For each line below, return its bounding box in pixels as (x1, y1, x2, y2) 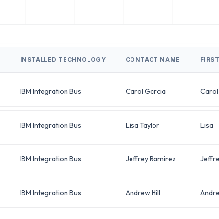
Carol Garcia (125, 87, 166, 96)
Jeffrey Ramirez (125, 154, 175, 163)
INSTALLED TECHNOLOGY (20, 55, 106, 63)
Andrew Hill (125, 188, 160, 197)
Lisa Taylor (125, 120, 159, 130)
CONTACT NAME (125, 55, 180, 63)
